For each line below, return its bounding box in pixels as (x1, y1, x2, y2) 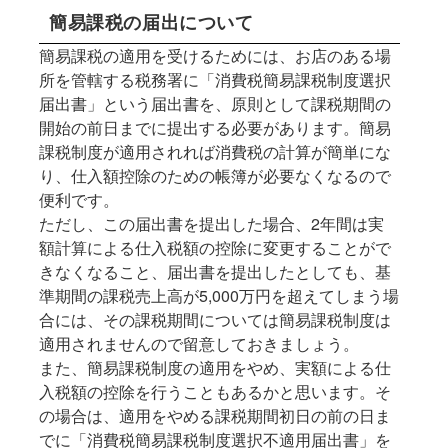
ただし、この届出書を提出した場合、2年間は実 (39, 212, 385, 236)
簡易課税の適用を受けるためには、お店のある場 (39, 44, 392, 68)
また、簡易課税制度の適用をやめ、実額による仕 (39, 356, 392, 380)
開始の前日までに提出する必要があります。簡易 (39, 116, 392, 140)
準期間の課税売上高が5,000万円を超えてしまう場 (39, 284, 400, 308)
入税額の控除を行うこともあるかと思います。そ (39, 380, 392, 404)
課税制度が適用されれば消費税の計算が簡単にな (39, 140, 392, 164)
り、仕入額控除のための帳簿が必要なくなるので (39, 164, 392, 188)
